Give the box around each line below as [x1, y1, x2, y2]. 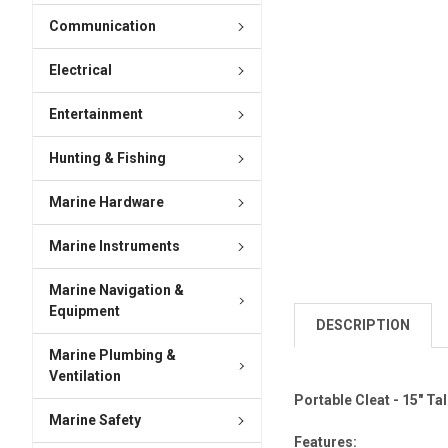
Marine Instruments [48, 238, 180, 255]
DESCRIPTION [316, 317, 411, 334]
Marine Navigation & [48, 282, 184, 299]
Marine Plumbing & [48, 347, 176, 364]
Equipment [48, 303, 120, 320]
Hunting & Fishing [48, 150, 166, 167]
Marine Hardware [48, 194, 164, 211]
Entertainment [48, 106, 143, 123]
